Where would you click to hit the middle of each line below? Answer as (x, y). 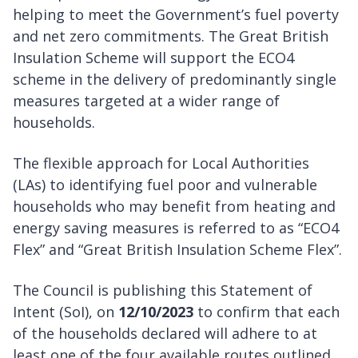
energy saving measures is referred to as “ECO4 (176, 227)
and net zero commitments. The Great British (171, 36)
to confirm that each (267, 311)
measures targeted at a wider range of (146, 100)
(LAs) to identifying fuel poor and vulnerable (165, 184)
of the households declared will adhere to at (165, 333)
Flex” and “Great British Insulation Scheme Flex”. (177, 249)
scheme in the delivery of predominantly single (175, 79)
